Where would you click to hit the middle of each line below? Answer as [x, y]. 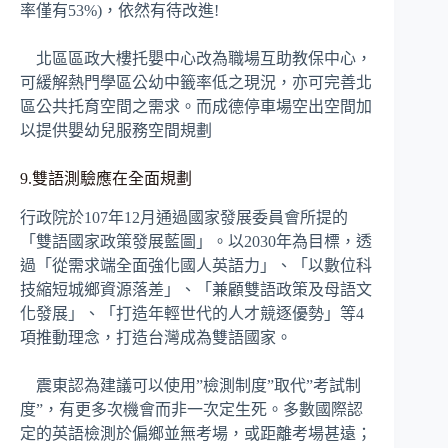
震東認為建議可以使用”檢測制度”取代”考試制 [190, 385]
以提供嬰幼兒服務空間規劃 [116, 131]
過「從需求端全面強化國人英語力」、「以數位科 [196, 265]
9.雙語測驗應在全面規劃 [106, 179]
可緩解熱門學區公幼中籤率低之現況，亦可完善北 [196, 83]
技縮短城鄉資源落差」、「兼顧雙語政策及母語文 [196, 289]
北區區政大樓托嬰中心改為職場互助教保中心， [196, 59]
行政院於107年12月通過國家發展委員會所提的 [184, 217]
